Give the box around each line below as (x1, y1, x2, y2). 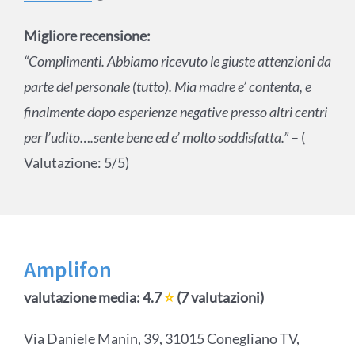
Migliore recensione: (23, 27, 151, 45)
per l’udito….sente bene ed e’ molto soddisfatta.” (23, 128, 291, 147)
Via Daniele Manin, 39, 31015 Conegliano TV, (23, 330, 300, 348)
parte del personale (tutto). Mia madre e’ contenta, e (23, 78, 311, 96)
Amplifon (23, 255, 112, 284)
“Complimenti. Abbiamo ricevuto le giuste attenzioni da (23, 52, 331, 71)
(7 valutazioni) (174, 288, 264, 307)
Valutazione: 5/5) (23, 154, 129, 172)
